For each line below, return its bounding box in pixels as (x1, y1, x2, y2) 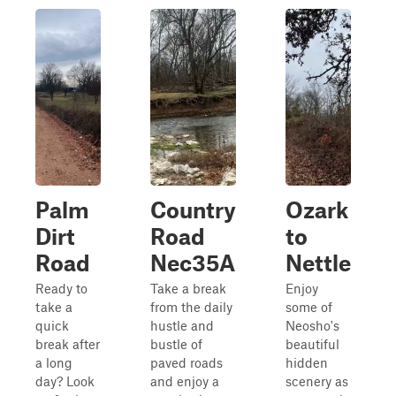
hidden (286, 354, 328, 370)
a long (35, 354, 72, 370)
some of (286, 299, 332, 315)
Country (150, 196, 236, 223)
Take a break (150, 280, 226, 296)
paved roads (150, 354, 223, 370)
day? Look (35, 373, 95, 389)
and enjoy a (150, 373, 219, 389)
